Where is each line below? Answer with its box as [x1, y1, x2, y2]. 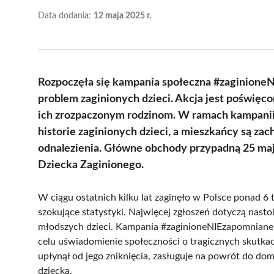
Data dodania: [38, 11, 94, 20]
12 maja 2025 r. [94, 11, 151, 20]
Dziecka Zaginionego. [38, 159, 144, 171]
